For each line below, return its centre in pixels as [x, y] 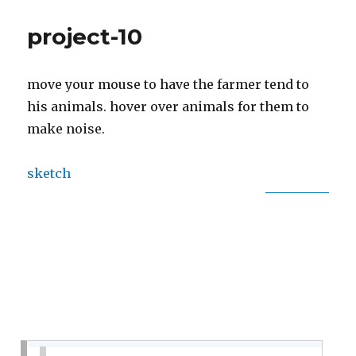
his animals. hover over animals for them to [168, 106]
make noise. [66, 128]
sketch [49, 173]
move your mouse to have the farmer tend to [168, 84]
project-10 [85, 36]
